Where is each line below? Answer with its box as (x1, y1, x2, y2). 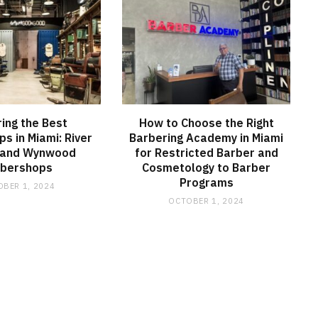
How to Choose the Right (138, 116, 274, 131)
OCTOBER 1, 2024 (168, 196, 245, 207)
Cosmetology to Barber (142, 160, 271, 175)
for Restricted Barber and (134, 146, 278, 160)
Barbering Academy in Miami (129, 131, 284, 146)
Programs (179, 175, 234, 190)
